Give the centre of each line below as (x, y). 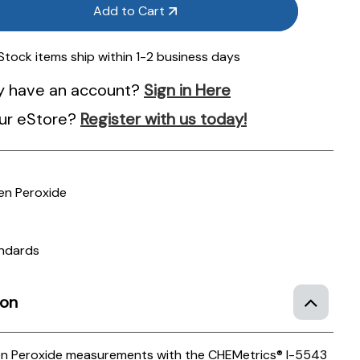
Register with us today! (164, 119)
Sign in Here (188, 90)
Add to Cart (129, 10)
